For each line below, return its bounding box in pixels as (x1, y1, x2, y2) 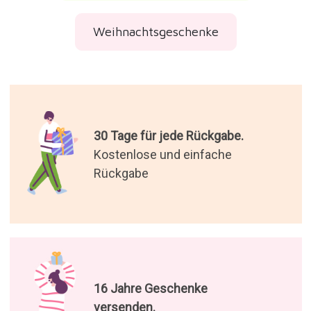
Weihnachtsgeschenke (92, 24, 219, 40)
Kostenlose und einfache (93, 146, 232, 162)
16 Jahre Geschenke (93, 280, 208, 296)
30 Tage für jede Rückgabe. (93, 128, 244, 143)
